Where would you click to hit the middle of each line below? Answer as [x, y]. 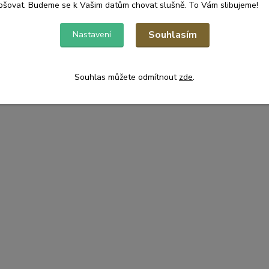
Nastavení [92, 34]
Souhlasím [172, 35]
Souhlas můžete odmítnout [127, 77]
